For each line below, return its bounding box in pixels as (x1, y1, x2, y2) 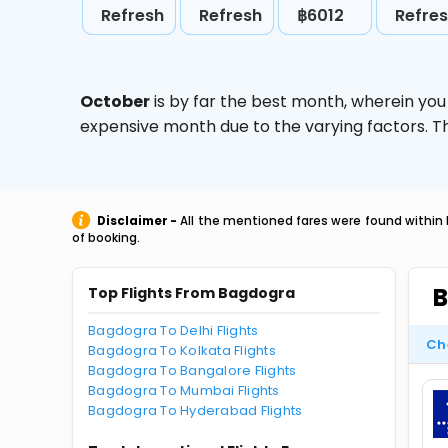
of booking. (72, 230, 140, 246)
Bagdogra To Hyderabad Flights (88, 401, 303, 420)
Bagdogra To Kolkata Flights (88, 341, 277, 360)
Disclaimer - (97, 213, 178, 229)
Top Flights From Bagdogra (88, 283, 295, 303)
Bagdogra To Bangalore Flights (88, 361, 297, 380)
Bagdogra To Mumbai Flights (88, 381, 280, 400)
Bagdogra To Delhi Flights (88, 321, 259, 340)
